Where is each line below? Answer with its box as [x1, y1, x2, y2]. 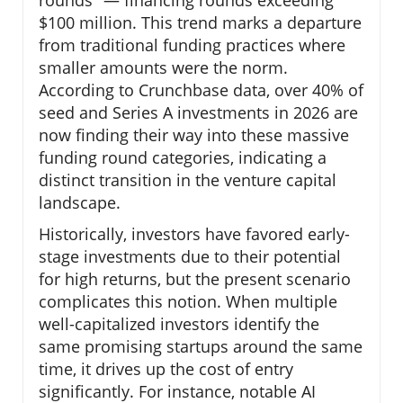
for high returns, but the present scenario [39, 267, 351, 290]
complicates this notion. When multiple [39, 290, 337, 312]
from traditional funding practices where [39, 33, 345, 56]
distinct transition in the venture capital [39, 168, 336, 191]
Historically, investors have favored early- [39, 222, 350, 245]
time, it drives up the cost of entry [39, 357, 293, 380]
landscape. [39, 191, 121, 213]
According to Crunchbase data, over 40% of [39, 78, 363, 101]
